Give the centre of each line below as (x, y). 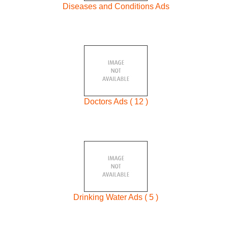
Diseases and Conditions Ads (116, 6)
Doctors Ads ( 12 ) (116, 102)
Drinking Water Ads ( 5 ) (116, 197)
